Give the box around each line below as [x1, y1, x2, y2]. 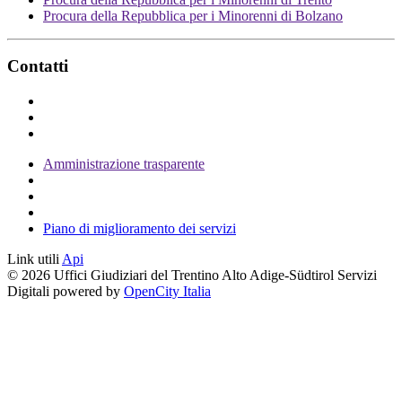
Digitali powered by [7, 284, 124, 300]
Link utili [7, 251, 59, 267]
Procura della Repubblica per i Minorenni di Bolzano [43, 7, 343, 23]
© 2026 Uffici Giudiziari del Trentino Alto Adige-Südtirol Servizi [7, 267, 377, 284]
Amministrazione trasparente [43, 156, 205, 172]
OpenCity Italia [124, 284, 211, 300]
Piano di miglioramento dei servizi [43, 221, 236, 237]
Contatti [7, 57, 68, 76]
